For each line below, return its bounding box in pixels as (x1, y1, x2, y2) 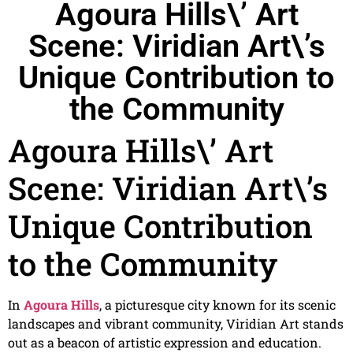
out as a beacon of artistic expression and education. (8, 334, 321, 351)
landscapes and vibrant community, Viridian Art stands (8, 315, 344, 333)
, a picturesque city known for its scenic (99, 296, 336, 314)
